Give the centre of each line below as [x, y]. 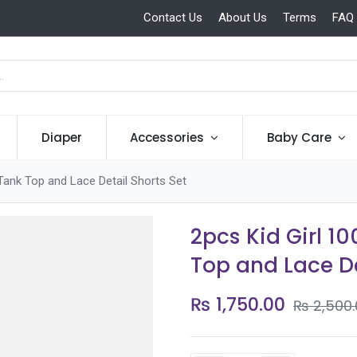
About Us [242, 18]
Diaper [61, 138]
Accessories [167, 138]
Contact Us [173, 18]
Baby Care [299, 138]
